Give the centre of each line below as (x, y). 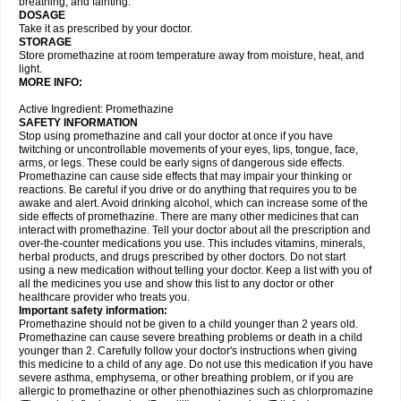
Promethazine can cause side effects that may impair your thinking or (185, 176)
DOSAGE (42, 15)
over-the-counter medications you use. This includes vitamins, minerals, (192, 243)
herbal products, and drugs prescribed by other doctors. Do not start (182, 257)
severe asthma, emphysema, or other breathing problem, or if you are (186, 378)
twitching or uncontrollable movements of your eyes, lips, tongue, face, (188, 149)
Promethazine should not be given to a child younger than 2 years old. (188, 324)
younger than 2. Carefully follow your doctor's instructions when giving (188, 351)
